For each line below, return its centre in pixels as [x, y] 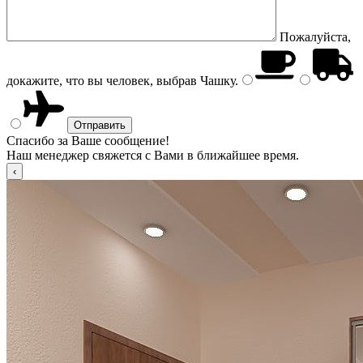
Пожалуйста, [315, 37]
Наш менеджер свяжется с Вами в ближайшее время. [153, 155]
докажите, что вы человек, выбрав [102, 81]
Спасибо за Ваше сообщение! [88, 141]
